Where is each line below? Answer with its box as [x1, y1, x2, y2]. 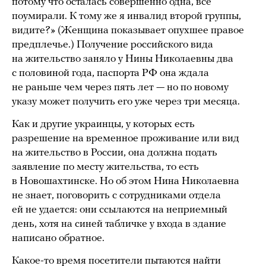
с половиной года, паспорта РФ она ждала [12, 67, 209, 79]
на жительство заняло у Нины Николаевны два [12, 53, 233, 65]
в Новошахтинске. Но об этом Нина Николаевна [12, 175, 239, 187]
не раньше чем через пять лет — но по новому [12, 81, 229, 93]
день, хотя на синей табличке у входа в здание [12, 218, 226, 230]
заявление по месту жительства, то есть [12, 161, 199, 173]
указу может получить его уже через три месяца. [12, 96, 240, 107]
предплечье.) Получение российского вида [12, 39, 213, 50]
